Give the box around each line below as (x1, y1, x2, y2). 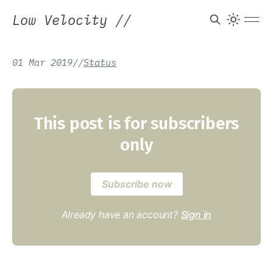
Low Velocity (12, 10, 115, 29)
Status (83, 56, 116, 68)
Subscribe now (101, 178, 172, 190)
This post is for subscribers (34, 113, 239, 133)
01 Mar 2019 (12, 56, 73, 68)
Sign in (180, 208, 212, 221)
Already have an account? (61, 208, 181, 221)
